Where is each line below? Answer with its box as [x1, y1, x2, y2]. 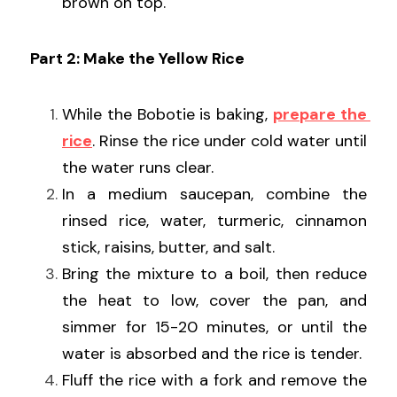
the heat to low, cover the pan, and [62, 290, 367, 312]
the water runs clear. [62, 157, 214, 179]
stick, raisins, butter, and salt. [62, 237, 275, 259]
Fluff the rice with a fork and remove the [62, 370, 367, 392]
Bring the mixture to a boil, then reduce [62, 263, 367, 285]
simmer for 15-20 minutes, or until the [62, 316, 367, 339]
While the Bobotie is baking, [62, 104, 274, 126]
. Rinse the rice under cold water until [92, 130, 367, 152]
